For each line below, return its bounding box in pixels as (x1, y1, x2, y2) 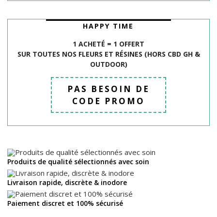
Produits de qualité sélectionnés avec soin (7, 157, 149, 167)
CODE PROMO (72, 95, 145, 107)
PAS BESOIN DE (67, 83, 150, 95)
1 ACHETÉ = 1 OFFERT (73, 39, 144, 49)
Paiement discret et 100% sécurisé (7, 199, 123, 208)
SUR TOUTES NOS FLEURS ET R (17, 49, 120, 59)
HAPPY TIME (83, 21, 134, 31)
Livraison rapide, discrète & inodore (7, 178, 127, 187)
